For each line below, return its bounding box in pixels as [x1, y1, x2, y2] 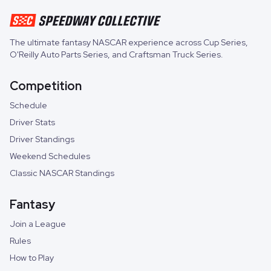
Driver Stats [10, 117, 55, 128]
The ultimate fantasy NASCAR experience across [10, 37, 203, 48]
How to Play [10, 252, 54, 264]
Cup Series [203, 37, 246, 48]
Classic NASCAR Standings [10, 168, 114, 179]
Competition [10, 78, 82, 94]
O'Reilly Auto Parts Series [10, 49, 108, 60]
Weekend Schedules [10, 151, 90, 162]
